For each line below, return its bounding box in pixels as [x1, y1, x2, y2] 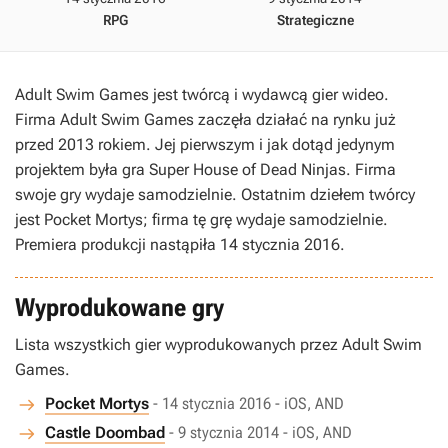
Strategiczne [276, 12, 354, 28]
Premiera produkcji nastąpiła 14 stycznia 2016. [15, 235, 345, 254]
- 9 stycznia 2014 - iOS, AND [169, 423, 352, 442]
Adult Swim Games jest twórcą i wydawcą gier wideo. [15, 85, 389, 104]
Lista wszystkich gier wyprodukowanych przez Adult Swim [15, 335, 422, 354]
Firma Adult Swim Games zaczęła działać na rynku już [15, 110, 396, 129]
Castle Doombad [45, 423, 165, 442]
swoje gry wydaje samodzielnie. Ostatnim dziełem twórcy [15, 185, 415, 204]
